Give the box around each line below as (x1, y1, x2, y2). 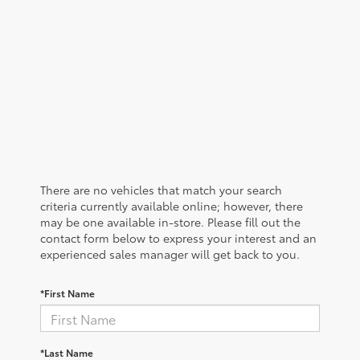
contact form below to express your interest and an (40, 230, 317, 247)
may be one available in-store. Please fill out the (40, 214, 301, 231)
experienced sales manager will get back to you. (40, 246, 300, 263)
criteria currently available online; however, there (40, 198, 303, 215)
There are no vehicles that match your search (40, 182, 282, 198)
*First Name (40, 286, 95, 301)
